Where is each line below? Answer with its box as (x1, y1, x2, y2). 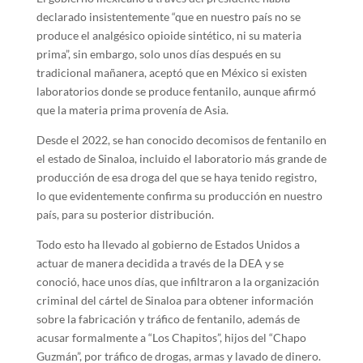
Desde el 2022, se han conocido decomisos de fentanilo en (36, 133, 327, 147)
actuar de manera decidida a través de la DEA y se (36, 256, 284, 271)
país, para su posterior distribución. (36, 207, 214, 222)
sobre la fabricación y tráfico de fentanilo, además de (36, 312, 300, 327)
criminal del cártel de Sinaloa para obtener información (36, 293, 314, 308)
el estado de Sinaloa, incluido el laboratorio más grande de (36, 152, 327, 166)
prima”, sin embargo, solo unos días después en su (36, 47, 281, 62)
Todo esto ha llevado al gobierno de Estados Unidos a (36, 237, 300, 252)
